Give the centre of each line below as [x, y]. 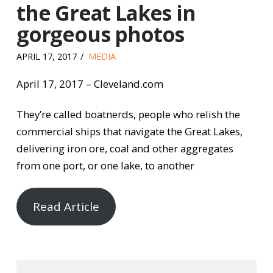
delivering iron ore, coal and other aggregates [125, 149]
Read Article [66, 207]
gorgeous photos [100, 34]
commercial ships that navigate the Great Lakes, [129, 132]
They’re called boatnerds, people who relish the [128, 115]
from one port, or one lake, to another [105, 166]
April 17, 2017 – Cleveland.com [90, 84]
